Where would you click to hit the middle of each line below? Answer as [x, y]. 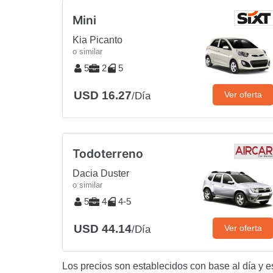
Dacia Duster [101, 173]
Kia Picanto [97, 40]
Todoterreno [108, 153]
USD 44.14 [103, 229]
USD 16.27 [103, 95]
